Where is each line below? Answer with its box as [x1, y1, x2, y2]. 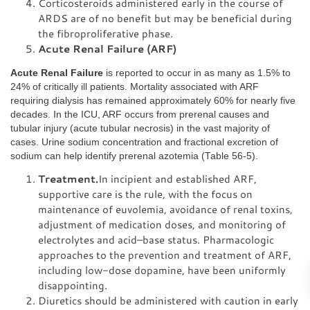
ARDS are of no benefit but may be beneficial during [38, 11, 292, 25]
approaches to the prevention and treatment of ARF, [38, 247, 291, 262]
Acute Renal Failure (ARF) [38, 42, 176, 55]
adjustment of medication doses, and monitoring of [38, 217, 286, 231]
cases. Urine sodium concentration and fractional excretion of [10, 137, 278, 147]
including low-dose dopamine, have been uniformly [38, 262, 286, 277]
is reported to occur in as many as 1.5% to [103, 68, 291, 78]
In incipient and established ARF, [98, 171, 257, 185]
